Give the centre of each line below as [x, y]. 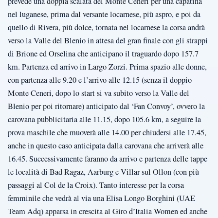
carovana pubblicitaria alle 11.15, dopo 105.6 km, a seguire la [104, 119]
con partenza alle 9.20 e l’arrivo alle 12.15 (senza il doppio [100, 80]
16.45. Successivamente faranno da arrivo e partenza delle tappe [108, 159]
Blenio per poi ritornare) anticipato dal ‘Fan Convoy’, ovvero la [106, 106]
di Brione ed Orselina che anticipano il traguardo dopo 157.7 [103, 54]
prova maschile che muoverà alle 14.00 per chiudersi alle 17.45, [107, 133]
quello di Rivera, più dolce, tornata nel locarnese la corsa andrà [106, 27]
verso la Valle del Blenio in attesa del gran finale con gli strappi [108, 41]
